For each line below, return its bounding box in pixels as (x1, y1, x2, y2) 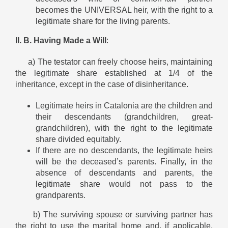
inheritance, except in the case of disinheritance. (15, 79, 188, 89)
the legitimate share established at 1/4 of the (15, 68, 213, 77)
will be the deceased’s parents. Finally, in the (36, 157, 213, 166)
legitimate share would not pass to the (36, 179, 213, 188)
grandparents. (36, 190, 85, 199)
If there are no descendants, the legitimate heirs (36, 146, 213, 155)
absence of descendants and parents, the (36, 168, 213, 177)
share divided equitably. (36, 134, 121, 144)
